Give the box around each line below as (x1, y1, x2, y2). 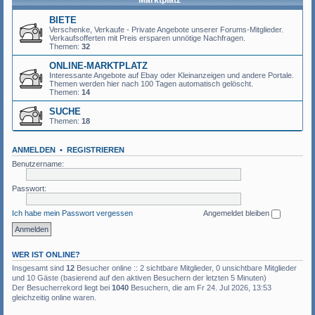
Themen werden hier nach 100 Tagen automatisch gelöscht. (49, 79, 253, 88)
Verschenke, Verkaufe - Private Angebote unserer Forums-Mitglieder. (49, 25, 283, 34)
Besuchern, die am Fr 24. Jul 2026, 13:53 (129, 283, 271, 292)
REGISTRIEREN (67, 146, 124, 154)
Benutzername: (12, 160, 64, 168)
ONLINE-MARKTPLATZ (49, 60, 148, 71)
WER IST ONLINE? (12, 250, 80, 259)
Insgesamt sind (12, 263, 66, 272)
